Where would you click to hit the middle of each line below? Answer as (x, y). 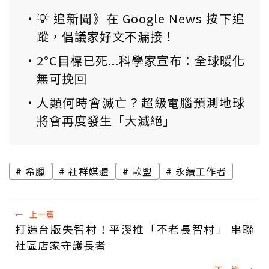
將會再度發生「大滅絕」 (106, 120)
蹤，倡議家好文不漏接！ (106, 36)
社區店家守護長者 (61, 245)
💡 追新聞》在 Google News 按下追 (141, 18)
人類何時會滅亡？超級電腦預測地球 (141, 102)
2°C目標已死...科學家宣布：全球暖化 (141, 60)
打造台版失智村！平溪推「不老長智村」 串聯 (134, 228)
